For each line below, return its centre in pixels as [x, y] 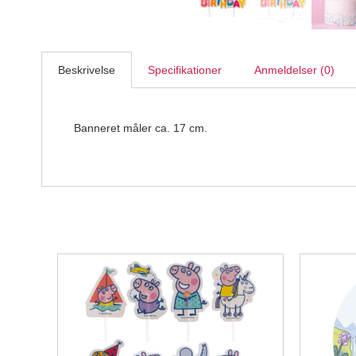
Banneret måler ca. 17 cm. [141, 128]
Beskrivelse [87, 70]
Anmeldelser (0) [294, 70]
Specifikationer [185, 70]
